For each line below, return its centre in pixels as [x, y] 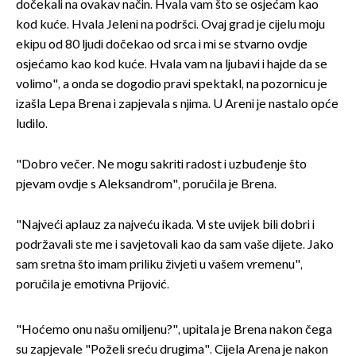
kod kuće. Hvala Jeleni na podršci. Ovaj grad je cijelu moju [170, 25]
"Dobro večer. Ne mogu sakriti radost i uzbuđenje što [161, 165]
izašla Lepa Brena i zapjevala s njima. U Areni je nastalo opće [177, 105]
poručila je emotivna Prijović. [93, 285]
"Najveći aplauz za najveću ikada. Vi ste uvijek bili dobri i [165, 226]
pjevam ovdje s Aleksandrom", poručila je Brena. [146, 185]
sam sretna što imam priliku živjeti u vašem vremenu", [159, 265]
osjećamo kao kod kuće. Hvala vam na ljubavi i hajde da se [172, 65]
